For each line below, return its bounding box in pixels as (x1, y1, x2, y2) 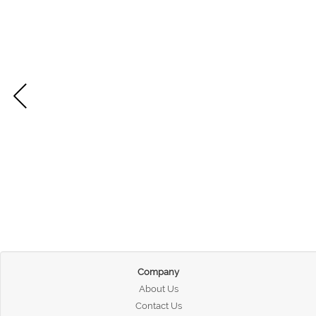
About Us (138, 284, 178, 295)
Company (138, 267, 180, 278)
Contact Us (135, 300, 182, 312)
